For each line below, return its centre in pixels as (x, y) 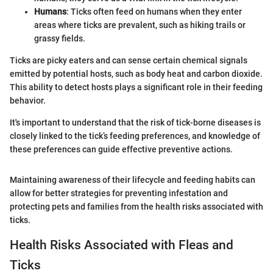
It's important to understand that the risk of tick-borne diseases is (135, 122)
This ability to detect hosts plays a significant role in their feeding (136, 87)
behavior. (28, 100)
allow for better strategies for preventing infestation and (119, 193)
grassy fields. (60, 38)
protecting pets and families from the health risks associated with (136, 206)
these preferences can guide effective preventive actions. (121, 149)
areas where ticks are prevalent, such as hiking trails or (140, 25)
